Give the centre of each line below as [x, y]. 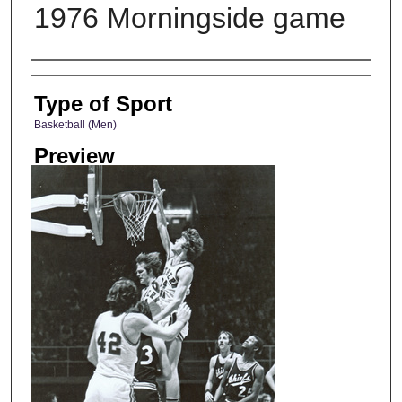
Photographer [94, 77]
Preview [74, 156]
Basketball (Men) [75, 124]
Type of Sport [103, 103]
